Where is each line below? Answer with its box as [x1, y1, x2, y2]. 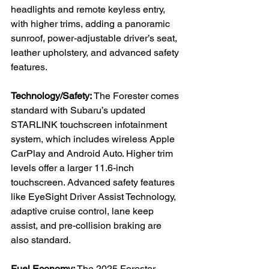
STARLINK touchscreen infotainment [11, 118, 169, 130]
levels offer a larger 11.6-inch [11, 162, 136, 174]
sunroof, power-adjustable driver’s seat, [11, 32, 180, 44]
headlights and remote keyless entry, [11, 3, 168, 15]
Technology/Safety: [11, 89, 92, 101]
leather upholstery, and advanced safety [11, 46, 181, 58]
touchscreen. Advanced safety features [11, 176, 177, 188]
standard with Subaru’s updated [11, 104, 148, 116]
